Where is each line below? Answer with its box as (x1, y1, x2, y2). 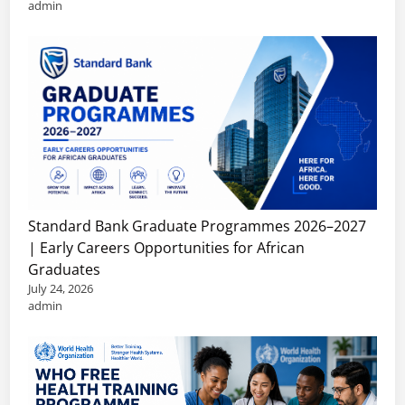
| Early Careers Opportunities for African (28, 238, 306, 259)
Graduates (28, 259, 101, 280)
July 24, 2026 (28, 280, 94, 297)
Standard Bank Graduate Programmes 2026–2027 (28, 216, 367, 237)
